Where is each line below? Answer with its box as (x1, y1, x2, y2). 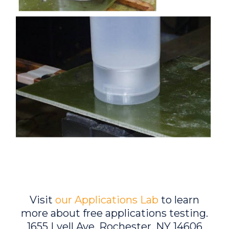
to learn (158, 194, 199, 207)
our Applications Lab (55, 194, 158, 207)
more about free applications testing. (21, 207, 208, 220)
